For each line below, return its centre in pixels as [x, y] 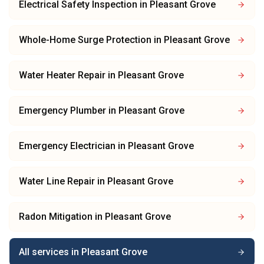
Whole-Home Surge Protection [85, 40]
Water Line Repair [57, 181]
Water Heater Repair [62, 75]
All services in [50, 252]
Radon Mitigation [56, 217]
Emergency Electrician [67, 146]
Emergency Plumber [62, 110]
